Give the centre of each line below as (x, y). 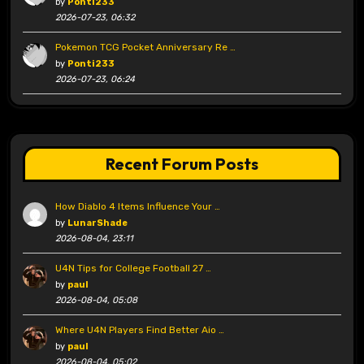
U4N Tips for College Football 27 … (133, 269)
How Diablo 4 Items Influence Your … (137, 207)
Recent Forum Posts (182, 164)
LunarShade (97, 223)
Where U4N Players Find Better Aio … (139, 330)
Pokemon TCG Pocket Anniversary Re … (145, 48)
